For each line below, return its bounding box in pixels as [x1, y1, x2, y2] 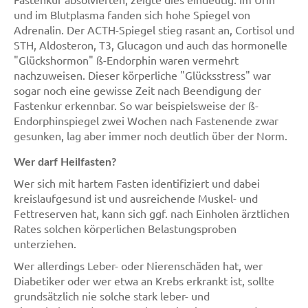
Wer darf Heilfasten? [14, 157, 116, 168]
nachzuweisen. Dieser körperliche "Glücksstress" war [14, 68, 271, 82]
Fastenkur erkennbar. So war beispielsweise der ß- [14, 98, 258, 112]
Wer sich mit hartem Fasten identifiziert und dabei [14, 176, 260, 190]
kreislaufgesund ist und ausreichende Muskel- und [14, 191, 258, 205]
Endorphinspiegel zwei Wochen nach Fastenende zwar [14, 113, 278, 127]
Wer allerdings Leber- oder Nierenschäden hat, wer [14, 258, 263, 272]
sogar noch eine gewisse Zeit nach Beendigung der [14, 83, 261, 97]
